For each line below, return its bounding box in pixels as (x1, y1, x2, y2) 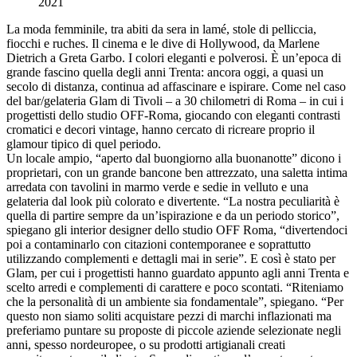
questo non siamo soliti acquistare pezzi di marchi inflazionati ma (6, 309, 331, 324)
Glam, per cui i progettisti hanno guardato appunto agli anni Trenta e (6, 266, 349, 280)
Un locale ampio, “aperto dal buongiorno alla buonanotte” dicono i (6, 151, 341, 166)
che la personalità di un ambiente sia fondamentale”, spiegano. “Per (6, 295, 343, 309)
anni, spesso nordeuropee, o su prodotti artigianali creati (6, 338, 285, 352)
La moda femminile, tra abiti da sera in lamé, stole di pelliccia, (6, 22, 316, 37)
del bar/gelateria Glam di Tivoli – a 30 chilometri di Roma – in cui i (6, 94, 343, 108)
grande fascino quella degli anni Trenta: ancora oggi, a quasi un (6, 65, 324, 80)
